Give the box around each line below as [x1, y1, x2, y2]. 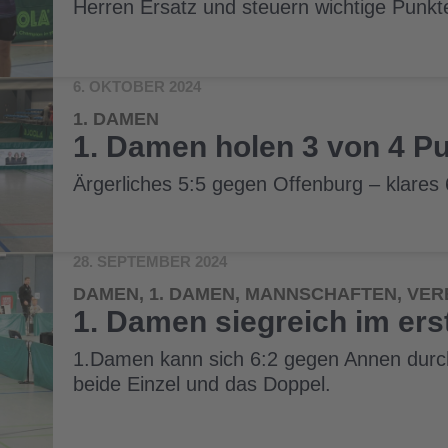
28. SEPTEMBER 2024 [73, 252, 228, 270]
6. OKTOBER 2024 [73, 78, 202, 96]
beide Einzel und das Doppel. [73, 372, 332, 395]
